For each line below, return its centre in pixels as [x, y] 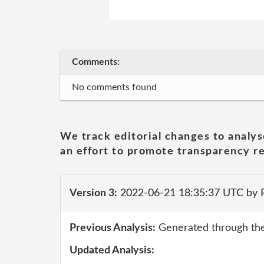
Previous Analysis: [113, 228]
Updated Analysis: [112, 250]
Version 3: [93, 193]
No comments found [114, 87]
